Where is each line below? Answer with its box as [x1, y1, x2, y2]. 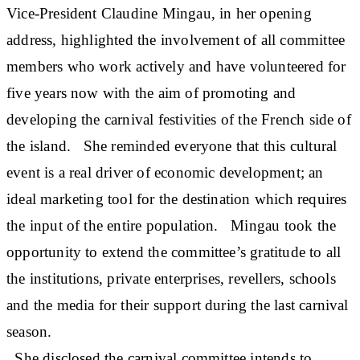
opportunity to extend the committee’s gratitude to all [6, 243, 342, 260]
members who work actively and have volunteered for [6, 57, 346, 75]
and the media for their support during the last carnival [6, 296, 349, 313]
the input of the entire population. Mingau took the [6, 216, 337, 234]
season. [6, 322, 56, 340]
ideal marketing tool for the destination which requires [6, 190, 347, 207]
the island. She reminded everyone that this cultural [6, 137, 337, 154]
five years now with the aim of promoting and [6, 84, 297, 101]
